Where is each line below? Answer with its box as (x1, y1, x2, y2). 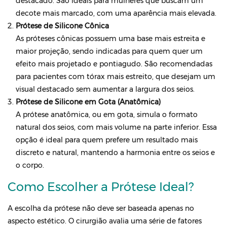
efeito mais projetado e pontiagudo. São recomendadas (16, 59, 212, 68)
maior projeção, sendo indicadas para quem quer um (16, 47, 203, 56)
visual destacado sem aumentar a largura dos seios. (16, 85, 195, 94)
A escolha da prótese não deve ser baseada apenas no (8, 204, 194, 213)
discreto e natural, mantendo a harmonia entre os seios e (16, 148, 215, 157)
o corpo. (16, 161, 44, 170)
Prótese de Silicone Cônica (16, 21, 109, 30)
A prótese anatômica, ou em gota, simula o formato (16, 110, 198, 119)
